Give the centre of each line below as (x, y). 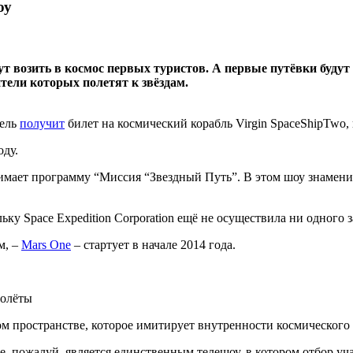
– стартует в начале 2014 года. (153, 245)
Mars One (46, 245)
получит (42, 124)
